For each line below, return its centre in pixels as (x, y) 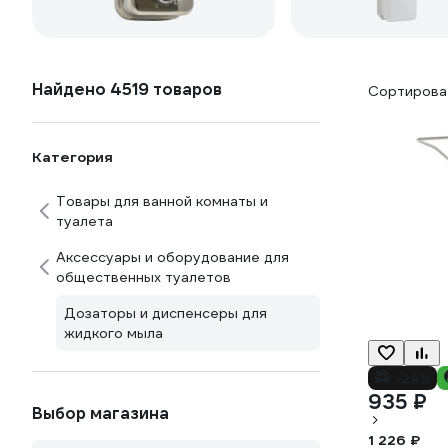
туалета (84, 221)
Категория (72, 157)
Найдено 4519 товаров (127, 89)
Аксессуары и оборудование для (172, 257)
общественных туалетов (143, 277)
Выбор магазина (100, 413)
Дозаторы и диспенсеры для (165, 313)
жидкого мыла (113, 333)
